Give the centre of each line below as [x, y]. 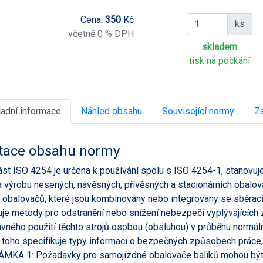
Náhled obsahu [112, 111]
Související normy [198, 111]
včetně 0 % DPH [101, 33]
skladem [220, 46]
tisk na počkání [220, 60]
